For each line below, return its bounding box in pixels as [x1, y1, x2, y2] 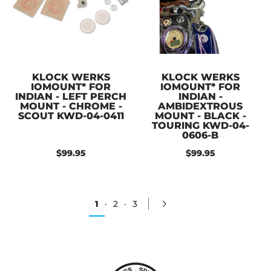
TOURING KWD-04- [151, 119, 249, 131]
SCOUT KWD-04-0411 [18, 109, 124, 122]
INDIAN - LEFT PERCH [15, 90, 126, 102]
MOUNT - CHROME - [19, 100, 122, 112]
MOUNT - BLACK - [154, 109, 246, 122]
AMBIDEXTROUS [158, 100, 243, 112]
